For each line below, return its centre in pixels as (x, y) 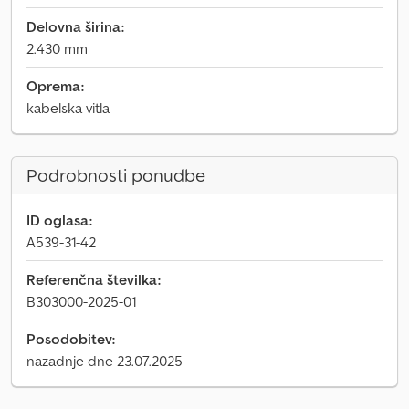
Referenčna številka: (94, 279)
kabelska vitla (68, 108)
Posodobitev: (71, 339)
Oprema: (55, 86)
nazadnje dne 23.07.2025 (105, 361)
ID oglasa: (59, 220)
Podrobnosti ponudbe (116, 175)
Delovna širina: (75, 26)
